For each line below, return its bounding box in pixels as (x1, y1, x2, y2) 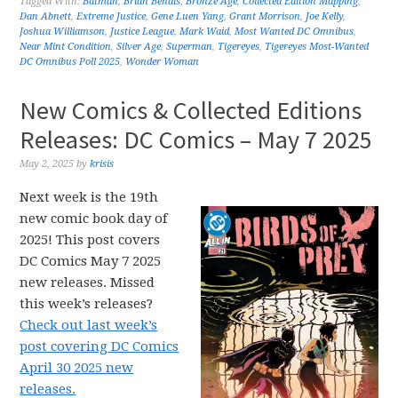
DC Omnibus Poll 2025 (20, 56, 121, 68)
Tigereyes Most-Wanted (265, 41, 370, 52)
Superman (166, 41, 213, 52)
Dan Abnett (20, 11, 72, 22)
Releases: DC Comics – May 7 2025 (20, 123, 373, 155)
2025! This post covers (20, 232, 161, 248)
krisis (90, 158, 115, 170)
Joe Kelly (306, 11, 344, 22)
